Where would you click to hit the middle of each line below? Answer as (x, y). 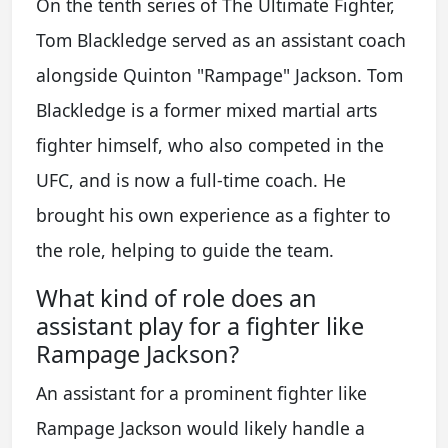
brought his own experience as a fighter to (213, 215)
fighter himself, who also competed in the (210, 145)
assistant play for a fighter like (200, 326)
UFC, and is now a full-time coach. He (191, 180)
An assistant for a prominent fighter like (201, 393)
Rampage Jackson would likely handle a (200, 428)
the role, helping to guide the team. (185, 250)
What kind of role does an (176, 298)
